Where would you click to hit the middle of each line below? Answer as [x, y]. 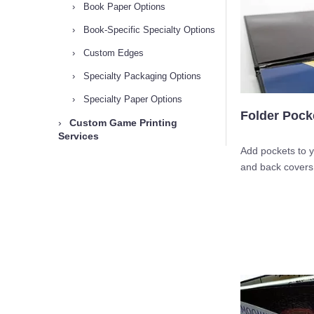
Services [78, 136]
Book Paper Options [123, 7]
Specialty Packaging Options [141, 76]
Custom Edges [112, 53]
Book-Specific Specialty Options [148, 30]
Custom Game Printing [122, 123]
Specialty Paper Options [131, 99]
